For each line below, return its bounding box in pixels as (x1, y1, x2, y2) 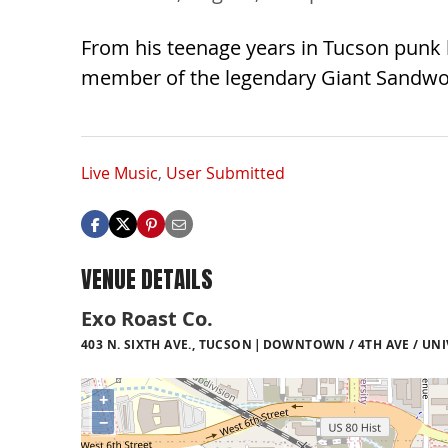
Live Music (81, 162, 158, 185)
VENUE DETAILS (81, 262, 213, 298)
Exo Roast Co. (81, 304, 213, 332)
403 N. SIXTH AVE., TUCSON (81, 335, 252, 353)
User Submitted (166, 162, 285, 185)
